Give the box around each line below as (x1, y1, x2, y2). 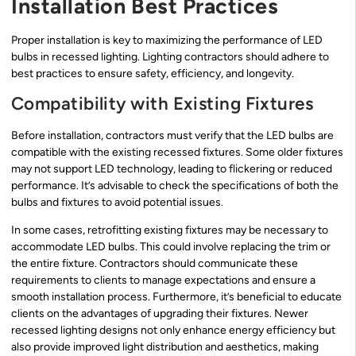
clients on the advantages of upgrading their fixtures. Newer (11, 306, 308, 320)
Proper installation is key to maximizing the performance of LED (11, 33, 323, 48)
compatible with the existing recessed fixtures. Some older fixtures (11, 145, 343, 159)
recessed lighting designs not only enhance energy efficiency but (11, 323, 335, 337)
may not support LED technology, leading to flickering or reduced (11, 161, 332, 176)
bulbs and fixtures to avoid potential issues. (11, 195, 223, 209)
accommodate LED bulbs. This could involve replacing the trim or (11, 239, 331, 253)
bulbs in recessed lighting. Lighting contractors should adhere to (11, 50, 329, 64)
